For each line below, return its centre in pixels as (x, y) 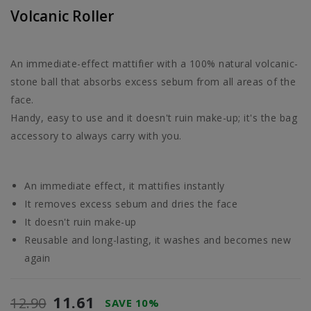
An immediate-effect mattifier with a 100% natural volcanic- (154, 64)
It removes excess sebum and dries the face (131, 204)
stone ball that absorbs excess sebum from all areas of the (153, 82)
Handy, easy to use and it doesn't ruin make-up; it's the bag (154, 118)
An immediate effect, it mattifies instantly (125, 186)
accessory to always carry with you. (96, 136)
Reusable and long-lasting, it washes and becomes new (158, 240)
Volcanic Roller (62, 16)
